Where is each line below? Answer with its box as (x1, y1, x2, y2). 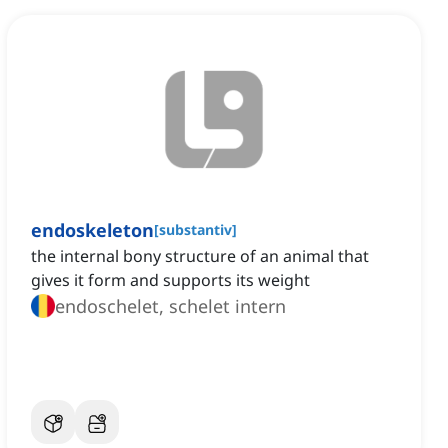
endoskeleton (31, 218, 154, 243)
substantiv (159, 220, 232, 240)
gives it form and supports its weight (31, 269, 310, 292)
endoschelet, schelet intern (55, 294, 286, 319)
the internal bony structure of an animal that (31, 245, 369, 268)
